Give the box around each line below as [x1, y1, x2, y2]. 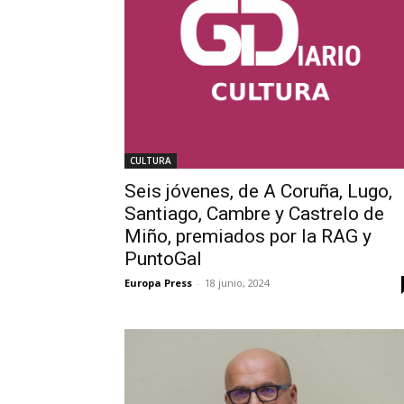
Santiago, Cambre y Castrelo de [124, 202, 384, 225]
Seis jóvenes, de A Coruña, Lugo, [124, 179, 392, 202]
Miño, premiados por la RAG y [124, 225, 372, 247]
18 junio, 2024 [205, 275, 270, 289]
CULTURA [130, 153, 171, 167]
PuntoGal [124, 247, 202, 270]
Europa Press [124, 275, 192, 289]
